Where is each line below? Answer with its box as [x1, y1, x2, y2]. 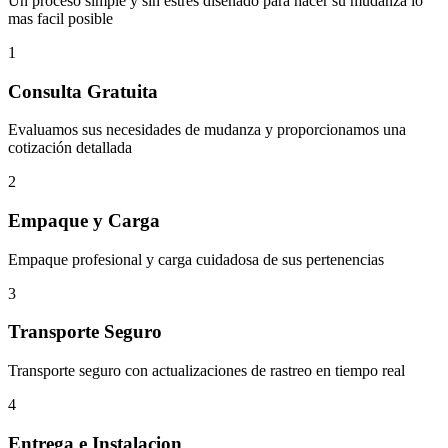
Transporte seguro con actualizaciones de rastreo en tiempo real [8, 362, 405, 380]
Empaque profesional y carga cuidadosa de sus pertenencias [8, 250, 384, 268]
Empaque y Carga [8, 209, 160, 231]
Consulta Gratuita [8, 80, 158, 102]
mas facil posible [8, 9, 113, 27]
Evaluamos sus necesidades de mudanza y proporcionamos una [8, 121, 406, 139]
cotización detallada [8, 139, 132, 157]
